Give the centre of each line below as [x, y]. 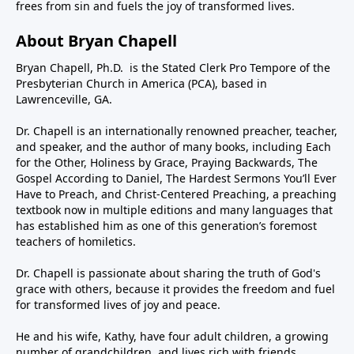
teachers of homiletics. [76, 241]
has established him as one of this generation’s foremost [166, 225]
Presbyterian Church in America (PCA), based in [141, 83]
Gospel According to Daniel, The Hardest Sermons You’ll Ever [176, 178]
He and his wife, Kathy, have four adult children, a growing [172, 336]
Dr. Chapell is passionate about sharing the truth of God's [168, 273]
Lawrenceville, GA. [64, 99]
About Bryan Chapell [96, 40]
